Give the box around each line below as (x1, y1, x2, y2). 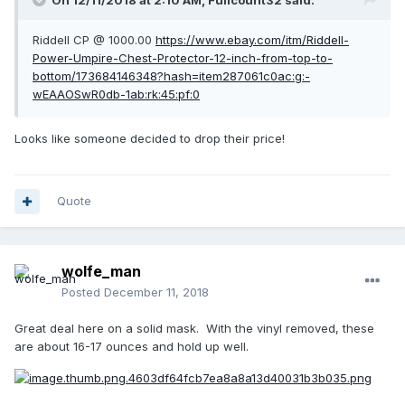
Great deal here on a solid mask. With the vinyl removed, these (14, 321, 374, 336)
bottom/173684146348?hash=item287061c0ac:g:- (33, 69, 310, 84)
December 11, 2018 (104, 285, 209, 300)
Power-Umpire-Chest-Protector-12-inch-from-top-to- (33, 51, 333, 66)
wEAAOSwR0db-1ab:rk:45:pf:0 (33, 87, 200, 102)
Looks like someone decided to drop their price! (14, 131, 285, 146)
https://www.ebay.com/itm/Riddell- (155, 33, 349, 48)
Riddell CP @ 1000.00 (33, 33, 155, 48)
